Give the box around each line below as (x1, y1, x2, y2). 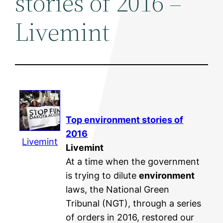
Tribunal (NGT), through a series (66, 198, 202, 209)
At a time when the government (66, 156, 200, 167)
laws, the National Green (66, 184, 170, 195)
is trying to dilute (66, 170, 139, 181)
